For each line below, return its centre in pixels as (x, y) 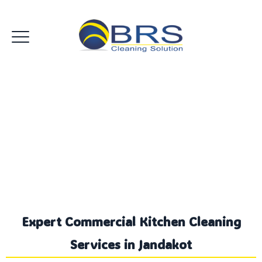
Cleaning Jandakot (131, 148)
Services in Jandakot (131, 244)
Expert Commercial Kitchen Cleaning (131, 221)
